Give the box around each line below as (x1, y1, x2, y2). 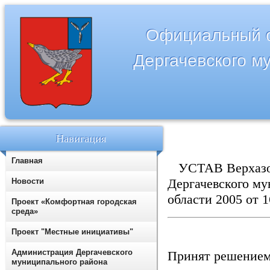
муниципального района (11, 257, 107, 266)
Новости (11, 177, 44, 186)
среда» (11, 207, 38, 216)
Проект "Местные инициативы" (11, 227, 133, 236)
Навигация (56, 133, 107, 145)
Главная (11, 156, 43, 165)
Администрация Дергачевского (11, 248, 133, 257)
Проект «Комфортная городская (11, 197, 137, 206)
